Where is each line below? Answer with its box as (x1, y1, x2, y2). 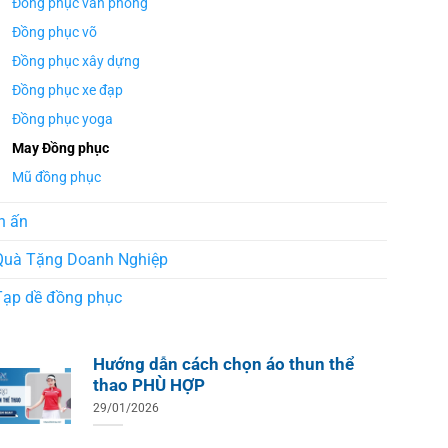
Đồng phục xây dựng (11, 53, 140, 71)
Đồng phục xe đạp (11, 82, 123, 100)
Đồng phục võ (11, 24, 97, 42)
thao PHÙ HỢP (92, 375, 205, 395)
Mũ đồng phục (11, 169, 101, 187)
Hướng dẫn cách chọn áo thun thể (92, 354, 354, 374)
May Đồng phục (11, 140, 109, 158)
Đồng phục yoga (11, 111, 113, 129)
